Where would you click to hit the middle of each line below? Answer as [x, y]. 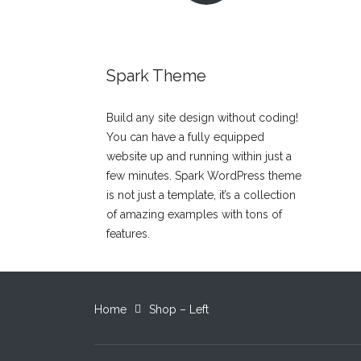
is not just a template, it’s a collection [201, 195]
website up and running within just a [199, 156]
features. [128, 233]
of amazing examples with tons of [194, 214]
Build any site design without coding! [202, 117]
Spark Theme [156, 75]
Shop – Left [179, 309]
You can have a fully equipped [185, 137]
